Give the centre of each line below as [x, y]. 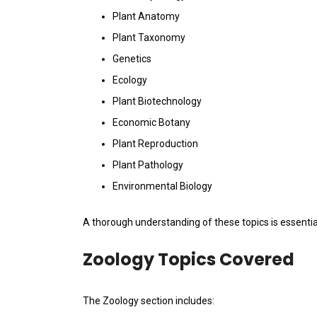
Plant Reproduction [155, 144]
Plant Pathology [148, 165]
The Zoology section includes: [149, 301]
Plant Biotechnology [157, 102]
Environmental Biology [162, 186]
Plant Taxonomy [149, 38]
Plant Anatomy [146, 17]
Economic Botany [151, 123]
